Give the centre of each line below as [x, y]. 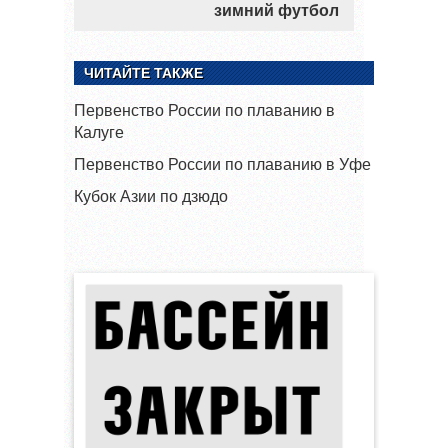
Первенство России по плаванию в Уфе [222, 164]
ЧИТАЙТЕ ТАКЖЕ [143, 72]
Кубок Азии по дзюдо [151, 196]
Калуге [99, 132]
